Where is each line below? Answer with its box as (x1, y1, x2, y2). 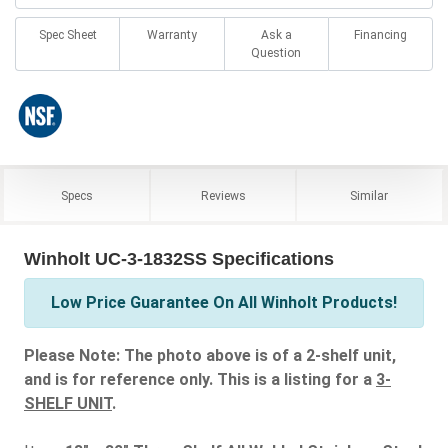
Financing (353, 27, 407, 42)
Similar (350, 188, 389, 203)
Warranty (146, 27, 197, 42)
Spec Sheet (38, 27, 97, 42)
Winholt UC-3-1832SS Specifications (24, 248, 334, 269)
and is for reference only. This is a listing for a (24, 369, 376, 389)
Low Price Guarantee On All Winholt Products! (51, 292, 397, 312)
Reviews (200, 188, 246, 203)
